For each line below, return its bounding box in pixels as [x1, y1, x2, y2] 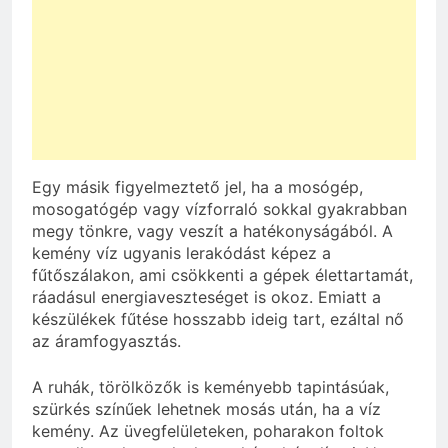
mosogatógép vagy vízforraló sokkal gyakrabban [32, 198, 407, 219]
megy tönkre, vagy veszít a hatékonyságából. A [32, 220, 393, 241]
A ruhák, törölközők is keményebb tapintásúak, [32, 376, 389, 397]
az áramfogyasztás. [32, 330, 181, 351]
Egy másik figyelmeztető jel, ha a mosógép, [32, 176, 363, 197]
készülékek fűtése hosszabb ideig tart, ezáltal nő [32, 308, 404, 329]
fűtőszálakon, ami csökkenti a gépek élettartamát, [32, 264, 413, 285]
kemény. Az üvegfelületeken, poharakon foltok [32, 420, 384, 441]
